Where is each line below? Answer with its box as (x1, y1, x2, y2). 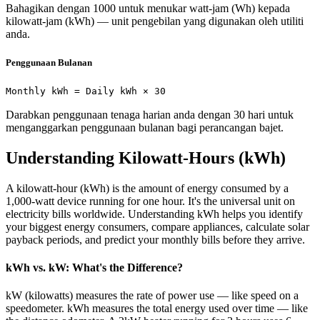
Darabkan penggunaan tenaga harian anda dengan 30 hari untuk (6, 108, 294, 121)
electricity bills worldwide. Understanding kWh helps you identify (6, 207, 303, 220)
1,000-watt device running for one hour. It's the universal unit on (6, 194, 295, 207)
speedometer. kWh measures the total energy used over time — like (6, 302, 308, 315)
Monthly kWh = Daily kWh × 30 (6, 85, 166, 96)
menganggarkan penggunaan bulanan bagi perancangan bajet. (6, 121, 284, 134)
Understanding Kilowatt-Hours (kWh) (6, 148, 286, 167)
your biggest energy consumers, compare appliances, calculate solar (6, 220, 309, 233)
